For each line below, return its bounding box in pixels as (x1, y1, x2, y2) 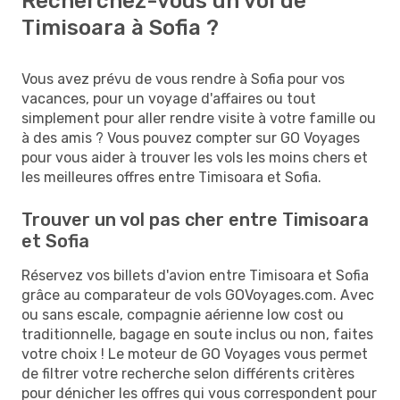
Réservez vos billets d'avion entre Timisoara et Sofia (21, 266, 369, 284)
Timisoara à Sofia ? (21, 14, 219, 40)
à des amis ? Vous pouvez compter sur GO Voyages (21, 129, 360, 146)
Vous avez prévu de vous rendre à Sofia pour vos (21, 70, 345, 87)
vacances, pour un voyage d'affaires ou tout (21, 89, 316, 107)
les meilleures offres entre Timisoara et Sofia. (21, 168, 321, 186)
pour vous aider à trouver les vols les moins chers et (21, 148, 368, 166)
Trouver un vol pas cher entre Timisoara (21, 208, 369, 230)
